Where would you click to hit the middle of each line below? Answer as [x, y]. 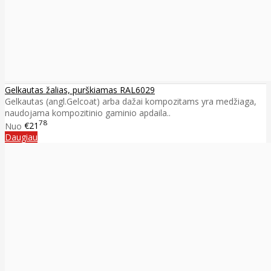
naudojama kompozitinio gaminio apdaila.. [88, 113]
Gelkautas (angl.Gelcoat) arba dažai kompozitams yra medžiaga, [131, 101]
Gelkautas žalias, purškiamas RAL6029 [80, 90]
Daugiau [21, 137]
